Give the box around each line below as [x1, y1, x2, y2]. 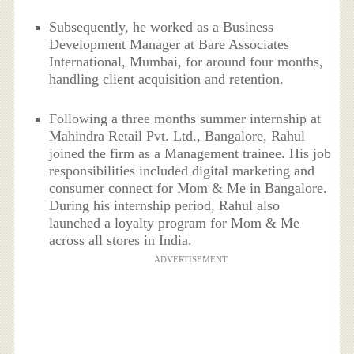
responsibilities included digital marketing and [49, 163, 315, 179]
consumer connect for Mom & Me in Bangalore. [49, 180, 328, 197]
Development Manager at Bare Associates [49, 36, 290, 53]
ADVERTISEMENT [153, 254, 228, 265]
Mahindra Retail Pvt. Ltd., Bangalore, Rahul [49, 128, 306, 145]
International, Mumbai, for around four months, [49, 54, 324, 70]
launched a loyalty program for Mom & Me [49, 215, 300, 232]
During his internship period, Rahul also [49, 198, 281, 214]
